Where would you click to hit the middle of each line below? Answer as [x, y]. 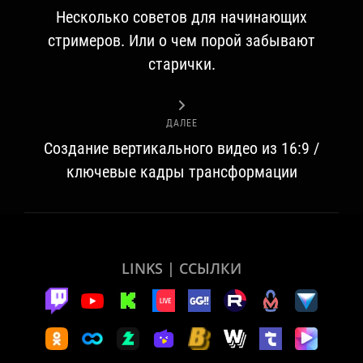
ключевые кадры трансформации [181, 171]
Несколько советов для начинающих [181, 17]
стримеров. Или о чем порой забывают [181, 40]
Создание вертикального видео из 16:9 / [181, 148]
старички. [181, 64]
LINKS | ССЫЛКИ [181, 268]
